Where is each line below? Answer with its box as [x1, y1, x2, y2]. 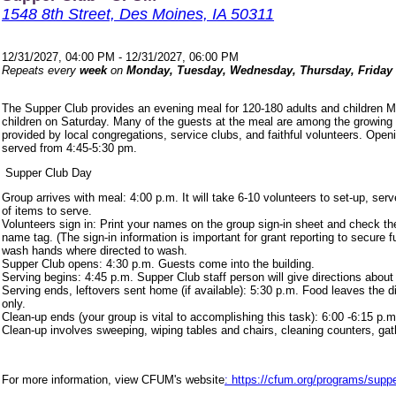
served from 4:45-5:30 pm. [2, 141, 137, 155]
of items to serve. [2, 203, 92, 217]
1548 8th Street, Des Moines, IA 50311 [2, 5, 274, 23]
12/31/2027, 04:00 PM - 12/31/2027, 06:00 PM [2, 49, 239, 64]
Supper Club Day [2, 165, 92, 179]
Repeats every [2, 63, 80, 77]
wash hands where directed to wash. [2, 243, 187, 257]
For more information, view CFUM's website [2, 372, 225, 386]
